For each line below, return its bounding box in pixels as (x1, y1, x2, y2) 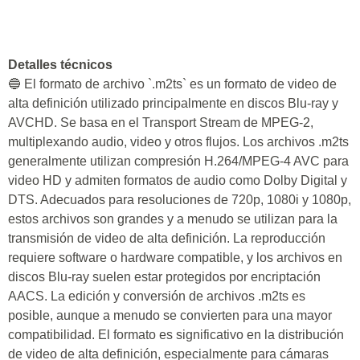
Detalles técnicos (8, 58, 112, 72)
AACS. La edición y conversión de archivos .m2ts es (8, 289, 305, 303)
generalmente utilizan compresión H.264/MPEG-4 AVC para (8, 154, 349, 168)
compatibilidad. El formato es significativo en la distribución (8, 328, 344, 342)
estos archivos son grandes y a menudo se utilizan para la (8, 212, 337, 226)
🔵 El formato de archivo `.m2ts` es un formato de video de (8, 77, 337, 91)
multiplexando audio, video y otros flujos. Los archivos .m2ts (8, 135, 349, 149)
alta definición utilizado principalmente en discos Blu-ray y (8, 96, 338, 110)
